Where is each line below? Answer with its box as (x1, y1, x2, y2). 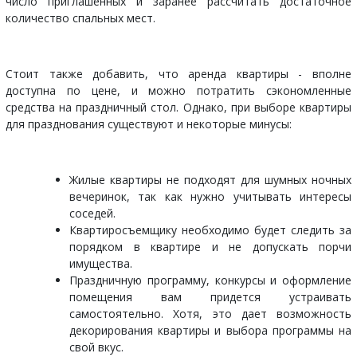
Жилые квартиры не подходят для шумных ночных (69, 171, 351, 187)
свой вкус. (69, 339, 124, 355)
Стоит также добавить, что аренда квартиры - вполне (6, 65, 351, 81)
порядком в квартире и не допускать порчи (69, 238, 351, 254)
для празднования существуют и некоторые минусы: (6, 116, 292, 131)
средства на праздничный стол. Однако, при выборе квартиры (6, 99, 351, 115)
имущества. (69, 255, 132, 271)
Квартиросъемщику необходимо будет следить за (69, 222, 351, 237)
